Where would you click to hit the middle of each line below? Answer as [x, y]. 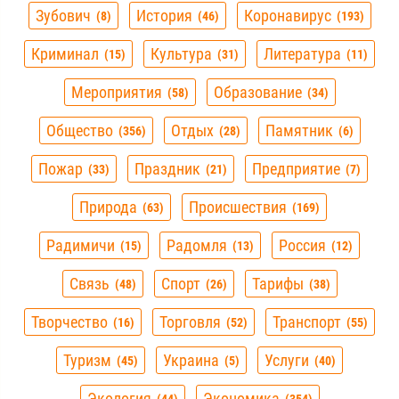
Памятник [299, 131]
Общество [79, 131]
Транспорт [307, 322]
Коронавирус [287, 16]
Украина [191, 361]
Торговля [190, 322]
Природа [108, 208]
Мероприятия [116, 93]
